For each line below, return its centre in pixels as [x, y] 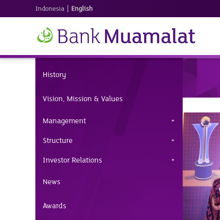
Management [64, 121]
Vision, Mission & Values [83, 99]
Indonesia [50, 9]
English [82, 9]
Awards [55, 206]
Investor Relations [72, 160]
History [55, 75]
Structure [58, 140]
